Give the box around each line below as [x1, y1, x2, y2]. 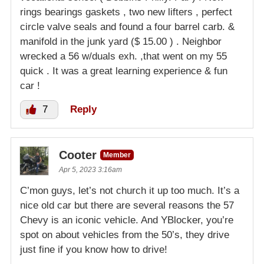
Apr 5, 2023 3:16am [59, 165, 122, 174]
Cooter [59, 148, 97, 161]
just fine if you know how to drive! [20, 243, 167, 255]
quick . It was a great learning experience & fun [20, 65, 227, 77]
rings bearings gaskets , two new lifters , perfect [20, 6, 232, 18]
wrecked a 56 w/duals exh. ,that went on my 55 [20, 50, 227, 62]
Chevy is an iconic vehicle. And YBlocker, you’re [20, 214, 233, 226]
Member [103, 150, 131, 159]
